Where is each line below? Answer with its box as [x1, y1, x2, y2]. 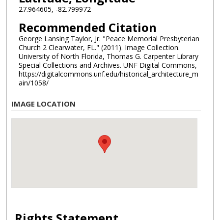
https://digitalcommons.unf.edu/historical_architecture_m [18, 69, 198, 79]
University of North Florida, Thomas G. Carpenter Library [18, 52, 198, 61]
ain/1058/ [18, 78, 49, 87]
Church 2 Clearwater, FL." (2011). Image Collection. [18, 43, 180, 52]
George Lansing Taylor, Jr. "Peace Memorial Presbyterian [18, 34, 199, 43]
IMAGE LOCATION [11, 98, 76, 109]
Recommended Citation [18, 19, 157, 35]
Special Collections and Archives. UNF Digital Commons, [18, 60, 197, 70]
